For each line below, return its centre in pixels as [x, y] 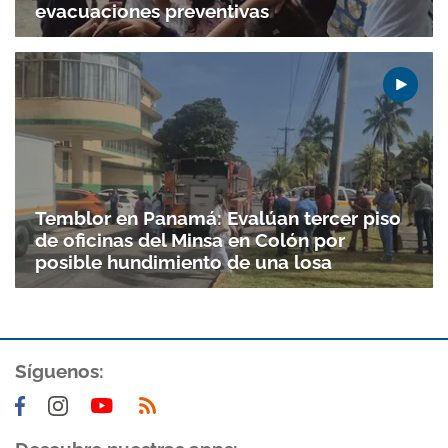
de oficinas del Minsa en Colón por [190, 239]
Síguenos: [59, 370]
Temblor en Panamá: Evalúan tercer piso [218, 217]
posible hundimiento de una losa [183, 261]
